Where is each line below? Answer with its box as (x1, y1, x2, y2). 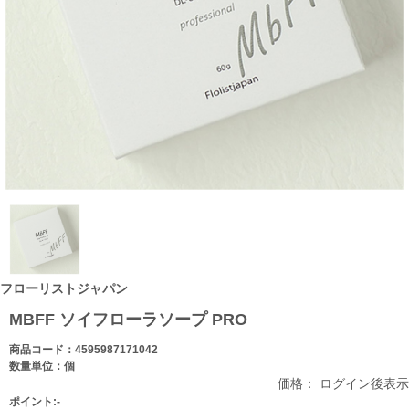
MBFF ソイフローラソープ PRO (9, 310, 247, 330)
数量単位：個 (9, 360, 75, 373)
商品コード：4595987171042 (9, 343, 158, 357)
